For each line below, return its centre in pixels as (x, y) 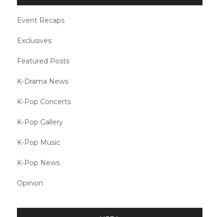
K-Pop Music (39, 142)
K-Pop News (38, 163)
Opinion (30, 183)
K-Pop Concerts (44, 101)
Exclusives (34, 40)
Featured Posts (43, 61)
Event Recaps (41, 20)
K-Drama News (43, 81)
